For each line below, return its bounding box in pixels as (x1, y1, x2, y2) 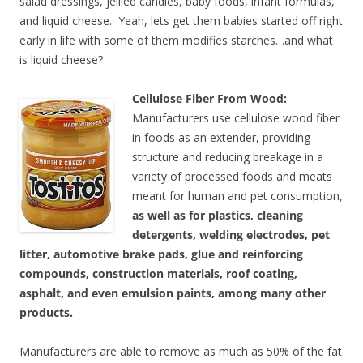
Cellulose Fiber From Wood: (132, 90, 287, 106)
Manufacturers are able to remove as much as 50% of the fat (19, 343, 342, 359)
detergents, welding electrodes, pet (132, 226, 330, 242)
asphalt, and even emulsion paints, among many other (19, 284, 326, 301)
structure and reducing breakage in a (132, 148, 323, 164)
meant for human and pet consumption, (132, 187, 343, 203)
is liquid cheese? (19, 51, 103, 67)
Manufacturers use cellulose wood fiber (132, 109, 340, 126)
